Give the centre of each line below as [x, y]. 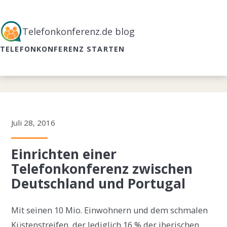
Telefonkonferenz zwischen [102, 169]
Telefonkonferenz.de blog [79, 31]
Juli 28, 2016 [33, 123]
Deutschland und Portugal [99, 184]
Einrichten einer [64, 154]
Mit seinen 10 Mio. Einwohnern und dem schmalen [110, 211]
